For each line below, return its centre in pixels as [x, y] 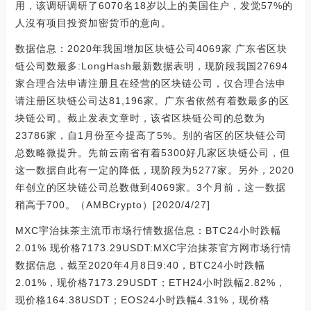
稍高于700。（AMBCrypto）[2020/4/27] [112, 204]
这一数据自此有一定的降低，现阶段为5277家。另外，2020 [154, 170]
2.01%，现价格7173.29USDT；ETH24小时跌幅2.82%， [150, 282]
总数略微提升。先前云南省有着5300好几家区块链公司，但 [152, 152]
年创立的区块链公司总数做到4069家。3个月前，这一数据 [150, 187]
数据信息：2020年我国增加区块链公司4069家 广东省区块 [151, 48]
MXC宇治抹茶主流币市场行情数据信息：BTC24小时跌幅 [148, 230]
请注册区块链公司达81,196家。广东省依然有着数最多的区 [152, 100]
